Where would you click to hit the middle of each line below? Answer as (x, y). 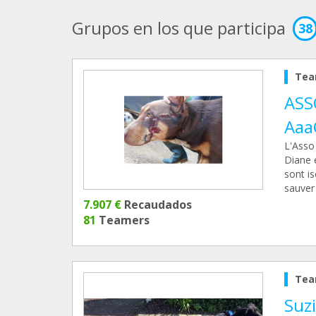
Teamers (123, 220)
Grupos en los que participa (179, 28)
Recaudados (157, 205)
